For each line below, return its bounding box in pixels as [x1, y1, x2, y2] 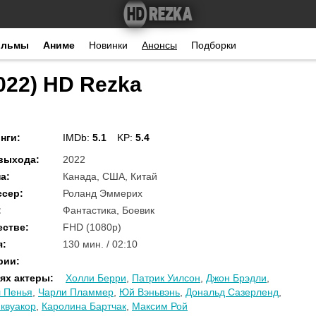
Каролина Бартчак [42, 300, 126, 312]
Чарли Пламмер [38, 286, 114, 298]
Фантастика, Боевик [63, 205, 154, 216]
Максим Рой [132, 300, 188, 312]
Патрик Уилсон [132, 272, 200, 284]
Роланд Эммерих [63, 188, 142, 199]
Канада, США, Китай [63, 171, 157, 182]
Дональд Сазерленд [186, 286, 279, 298]
